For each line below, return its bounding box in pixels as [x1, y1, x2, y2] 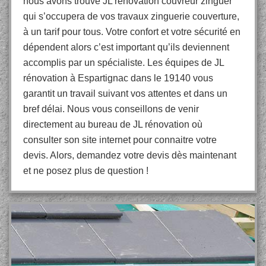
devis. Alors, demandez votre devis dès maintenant [23, 150, 236, 160]
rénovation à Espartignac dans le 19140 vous [23, 73, 213, 83]
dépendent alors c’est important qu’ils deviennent [23, 42, 229, 52]
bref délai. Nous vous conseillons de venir [23, 104, 199, 114]
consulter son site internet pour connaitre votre [23, 135, 217, 145]
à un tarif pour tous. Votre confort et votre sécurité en [23, 27, 240, 37]
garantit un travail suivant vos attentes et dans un [23, 88, 227, 99]
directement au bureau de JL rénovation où [23, 119, 202, 129]
